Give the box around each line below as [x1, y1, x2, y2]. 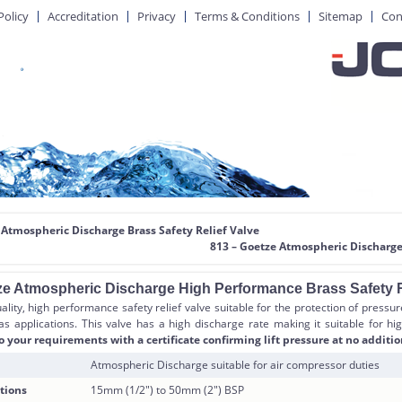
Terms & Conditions [195, 8, 300, 24]
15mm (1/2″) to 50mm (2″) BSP [91, 382, 245, 398]
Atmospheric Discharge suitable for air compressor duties [91, 357, 380, 372]
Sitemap [319, 8, 363, 24]
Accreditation [48, 8, 118, 24]
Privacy [137, 8, 176, 24]
